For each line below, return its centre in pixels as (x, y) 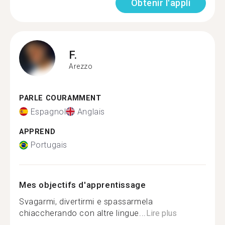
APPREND (37, 132)
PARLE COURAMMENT (60, 98)
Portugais (49, 145)
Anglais (91, 111)
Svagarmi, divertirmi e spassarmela (86, 202)
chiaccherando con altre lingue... (83, 213)
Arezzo (81, 66)
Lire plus (161, 213)
